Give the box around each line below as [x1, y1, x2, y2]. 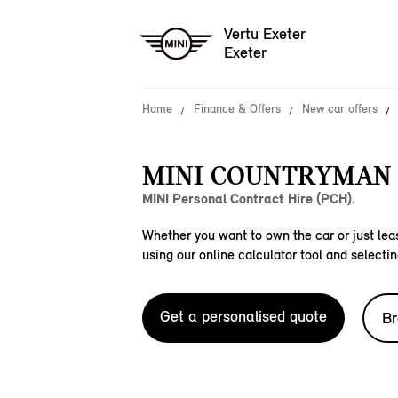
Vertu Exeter [224, 24, 306, 44]
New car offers [302, 101, 378, 116]
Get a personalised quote [160, 306, 327, 326]
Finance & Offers [194, 101, 281, 116]
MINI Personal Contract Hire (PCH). [142, 190, 355, 207]
